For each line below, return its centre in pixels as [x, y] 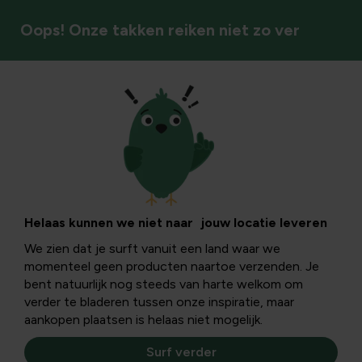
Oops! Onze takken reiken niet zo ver [160, 30]
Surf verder [181, 352]
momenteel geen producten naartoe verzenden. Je [172, 266]
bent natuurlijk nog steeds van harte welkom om [164, 284]
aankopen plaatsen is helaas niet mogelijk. [143, 320]
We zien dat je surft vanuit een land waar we [152, 248]
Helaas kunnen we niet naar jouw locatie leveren [176, 223]
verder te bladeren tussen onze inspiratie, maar [159, 302]
